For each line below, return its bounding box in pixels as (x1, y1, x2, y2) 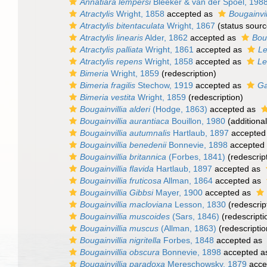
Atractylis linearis (80, 33, 143, 42)
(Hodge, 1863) (150, 104, 207, 114)
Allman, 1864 (162, 176, 213, 185)
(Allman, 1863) (159, 223, 216, 233)
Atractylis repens (80, 57, 142, 66)
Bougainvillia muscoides (80, 212, 170, 221)
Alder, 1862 (143, 33, 188, 42)
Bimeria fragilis (80, 80, 135, 90)
